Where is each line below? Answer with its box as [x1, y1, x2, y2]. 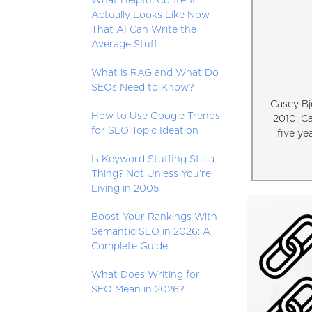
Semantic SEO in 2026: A [91, 227, 211, 237]
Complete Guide [91, 242, 169, 251]
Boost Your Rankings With [91, 212, 218, 222]
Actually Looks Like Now [91, 10, 210, 20]
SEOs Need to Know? [91, 83, 194, 93]
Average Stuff [91, 40, 158, 49]
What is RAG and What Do [91, 68, 219, 78]
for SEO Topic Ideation [91, 126, 199, 136]
